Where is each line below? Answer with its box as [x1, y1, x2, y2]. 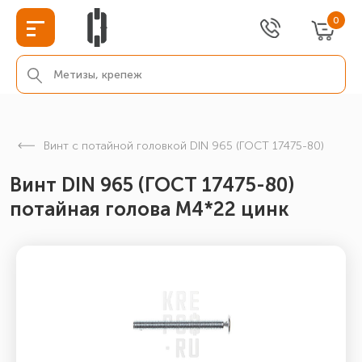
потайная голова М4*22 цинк [10, 197, 289, 221]
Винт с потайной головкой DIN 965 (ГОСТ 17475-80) [44, 139, 324, 153]
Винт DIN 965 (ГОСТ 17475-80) [10, 173, 294, 196]
